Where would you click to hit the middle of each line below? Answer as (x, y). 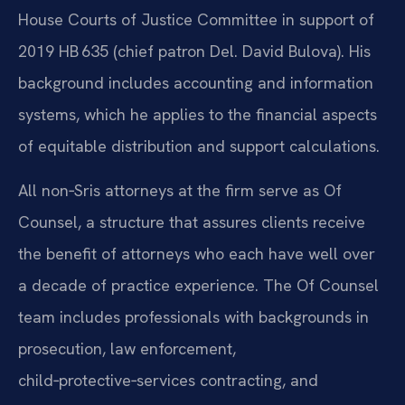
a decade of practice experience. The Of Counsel (198, 286)
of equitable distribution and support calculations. (199, 146)
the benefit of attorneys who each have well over (197, 254)
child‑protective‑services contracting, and (168, 381)
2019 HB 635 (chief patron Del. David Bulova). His (194, 51)
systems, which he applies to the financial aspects (198, 114)
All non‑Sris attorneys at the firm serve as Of (180, 191)
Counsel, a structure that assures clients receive (192, 222)
